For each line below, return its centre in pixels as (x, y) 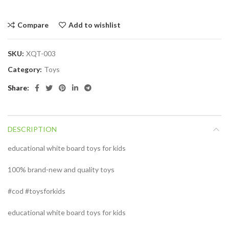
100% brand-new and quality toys (61, 170)
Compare (33, 25)
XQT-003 (41, 54)
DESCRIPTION (32, 129)
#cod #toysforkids (37, 191)
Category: (26, 70)
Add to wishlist (95, 25)
